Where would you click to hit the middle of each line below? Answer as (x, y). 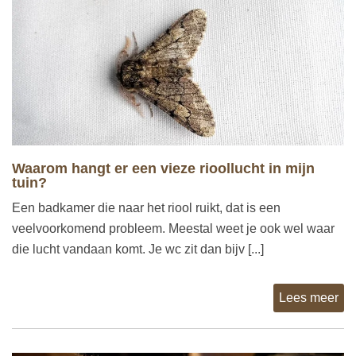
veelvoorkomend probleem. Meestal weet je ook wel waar (173, 229)
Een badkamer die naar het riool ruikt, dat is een (146, 208)
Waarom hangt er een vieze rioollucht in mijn (163, 169)
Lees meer (309, 298)
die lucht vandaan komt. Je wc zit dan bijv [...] (138, 250)
